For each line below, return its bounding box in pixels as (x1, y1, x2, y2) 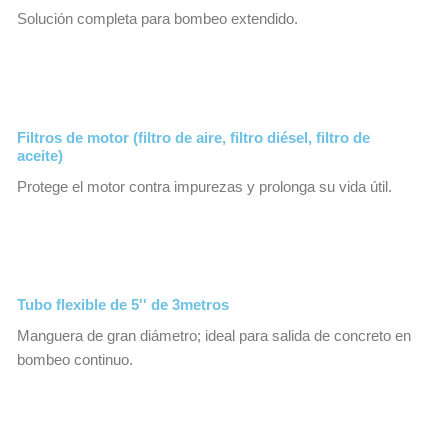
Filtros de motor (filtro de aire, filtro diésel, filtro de (17, 129, 370, 146)
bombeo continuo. (17, 352, 133, 369)
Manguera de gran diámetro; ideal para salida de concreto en (17, 328, 411, 345)
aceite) (17, 147, 63, 164)
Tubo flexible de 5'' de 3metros (17, 297, 229, 314)
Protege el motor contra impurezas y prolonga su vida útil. (17, 178, 392, 195)
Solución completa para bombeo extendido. (17, 11, 298, 28)
